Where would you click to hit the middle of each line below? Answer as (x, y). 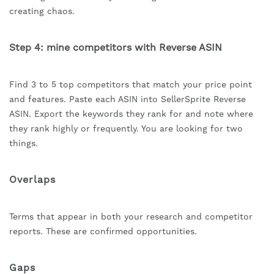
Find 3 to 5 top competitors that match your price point (131, 85)
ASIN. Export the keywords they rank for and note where (131, 114)
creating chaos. (42, 11)
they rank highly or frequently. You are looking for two (126, 129)
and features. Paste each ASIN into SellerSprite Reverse (128, 99)
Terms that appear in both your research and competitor (131, 217)
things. (24, 143)
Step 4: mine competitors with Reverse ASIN (116, 48)
